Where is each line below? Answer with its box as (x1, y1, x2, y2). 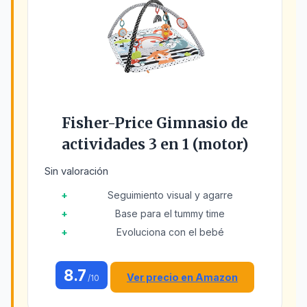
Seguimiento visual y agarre (107, 189, 233, 201)
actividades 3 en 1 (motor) (62, 136, 248, 153)
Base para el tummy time (115, 208, 225, 219)
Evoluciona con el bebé (116, 226, 224, 238)
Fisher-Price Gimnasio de (62, 114, 248, 132)
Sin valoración (45, 165, 108, 177)
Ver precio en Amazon (127, 271, 238, 283)
